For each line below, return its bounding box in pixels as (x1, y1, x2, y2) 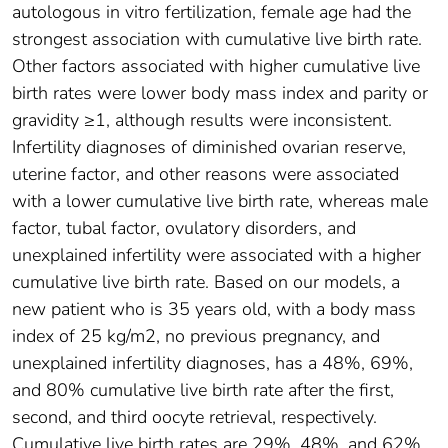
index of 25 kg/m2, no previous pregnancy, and (12, 324, 380, 349)
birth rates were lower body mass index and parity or (12, 81, 428, 106)
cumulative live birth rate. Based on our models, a (12, 270, 400, 295)
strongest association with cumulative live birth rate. (12, 27, 422, 52)
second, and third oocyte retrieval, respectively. (12, 405, 377, 430)
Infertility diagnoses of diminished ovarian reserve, (12, 135, 406, 160)
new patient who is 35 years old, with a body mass (12, 297, 416, 322)
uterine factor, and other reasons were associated (12, 162, 399, 187)
